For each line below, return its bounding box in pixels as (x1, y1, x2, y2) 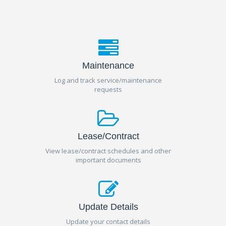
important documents (75, 155, 141, 164)
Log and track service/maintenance (54, 76, 162, 85)
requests (94, 85, 123, 94)
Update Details (78, 202, 138, 212)
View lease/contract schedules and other (45, 146, 172, 155)
